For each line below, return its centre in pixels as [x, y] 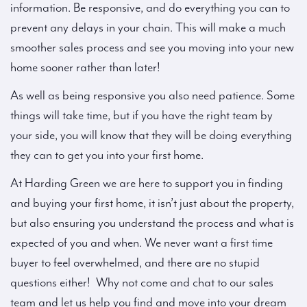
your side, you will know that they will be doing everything [151, 135]
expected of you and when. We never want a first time [142, 243]
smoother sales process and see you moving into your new [152, 48]
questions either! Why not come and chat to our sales [142, 283]
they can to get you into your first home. [107, 155]
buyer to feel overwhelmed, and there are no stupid [135, 263]
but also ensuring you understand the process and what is [152, 223]
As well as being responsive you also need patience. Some [152, 96]
